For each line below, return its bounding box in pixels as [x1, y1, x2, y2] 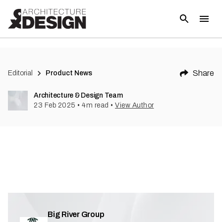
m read [86, 102, 109, 109]
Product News [46, 69, 93, 77]
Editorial [8, 69, 33, 77]
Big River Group [48, 210, 105, 219]
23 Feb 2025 [34, 102, 76, 109]
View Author [115, 102, 154, 109]
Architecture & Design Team [34, 92, 123, 99]
